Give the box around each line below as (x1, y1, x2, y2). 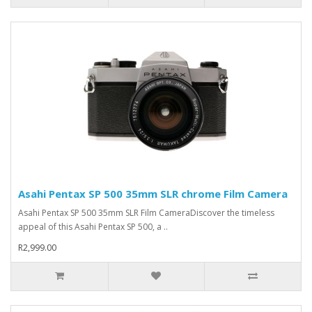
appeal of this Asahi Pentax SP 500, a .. (18, 220, 168, 233)
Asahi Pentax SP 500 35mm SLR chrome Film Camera (18, 186, 288, 201)
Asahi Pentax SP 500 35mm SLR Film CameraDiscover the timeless (18, 206, 274, 219)
